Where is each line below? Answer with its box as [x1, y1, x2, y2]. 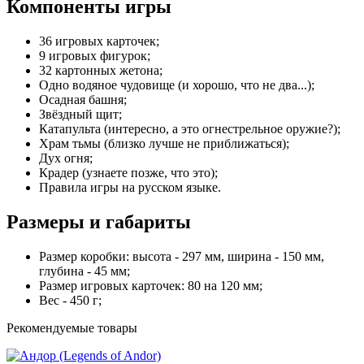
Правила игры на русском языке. [39, 180, 221, 194]
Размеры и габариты [6, 210, 191, 232]
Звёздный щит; [39, 106, 122, 121]
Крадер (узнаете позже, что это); [39, 165, 218, 180]
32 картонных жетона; [39, 63, 162, 77]
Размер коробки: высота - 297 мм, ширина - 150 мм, [39, 249, 324, 263]
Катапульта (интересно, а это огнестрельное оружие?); [39, 121, 340, 136]
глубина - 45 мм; [39, 263, 130, 278]
